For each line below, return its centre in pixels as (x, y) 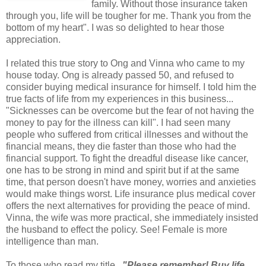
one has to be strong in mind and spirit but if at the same (123, 170)
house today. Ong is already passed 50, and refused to (120, 75)
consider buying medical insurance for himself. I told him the (131, 87)
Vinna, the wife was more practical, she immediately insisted (132, 217)
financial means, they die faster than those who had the (121, 146)
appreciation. (33, 39)
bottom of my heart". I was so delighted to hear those (115, 27)
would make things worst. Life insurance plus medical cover (131, 194)
